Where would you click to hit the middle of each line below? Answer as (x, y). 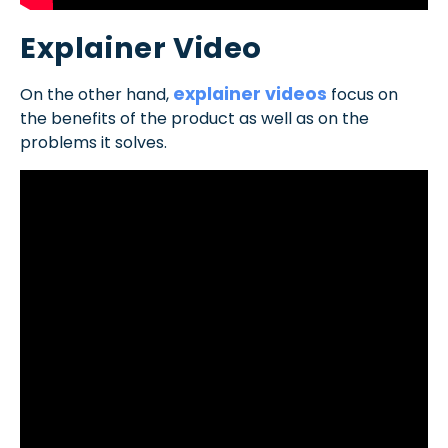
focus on (362, 95)
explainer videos (250, 94)
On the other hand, (96, 95)
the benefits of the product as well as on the (194, 119)
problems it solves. (93, 143)
